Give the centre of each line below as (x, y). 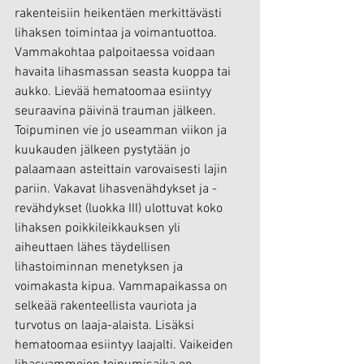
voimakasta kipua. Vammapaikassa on (123, 286)
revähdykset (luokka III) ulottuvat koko (120, 208)
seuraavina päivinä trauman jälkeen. (117, 111)
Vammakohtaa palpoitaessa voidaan (117, 52)
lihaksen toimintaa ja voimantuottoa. (117, 33)
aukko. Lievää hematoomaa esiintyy (115, 91)
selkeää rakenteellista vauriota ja (107, 306)
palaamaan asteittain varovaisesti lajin (123, 169)
